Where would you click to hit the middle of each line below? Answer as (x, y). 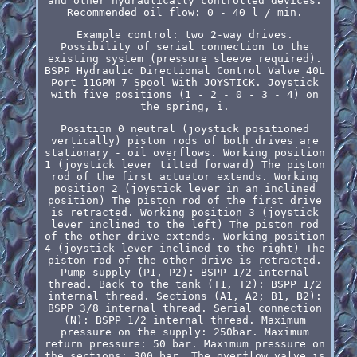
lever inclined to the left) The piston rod (184, 224)
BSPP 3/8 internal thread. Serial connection (184, 308)
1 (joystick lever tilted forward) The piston (184, 164)
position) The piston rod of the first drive (184, 200)
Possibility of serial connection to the (184, 46)
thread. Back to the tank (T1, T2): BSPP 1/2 (184, 284)
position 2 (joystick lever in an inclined (184, 188)
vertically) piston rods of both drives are (184, 140)
